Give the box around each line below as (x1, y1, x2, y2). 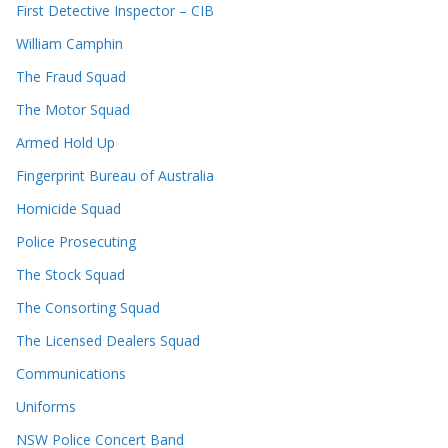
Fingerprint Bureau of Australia (16, 166, 214, 186)
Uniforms (16, 397, 76, 417)
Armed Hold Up (16, 133, 115, 153)
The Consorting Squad (16, 298, 160, 318)
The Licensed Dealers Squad (16, 331, 200, 351)
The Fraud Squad (16, 67, 126, 87)
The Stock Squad (16, 265, 125, 285)
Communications (16, 364, 126, 384)
